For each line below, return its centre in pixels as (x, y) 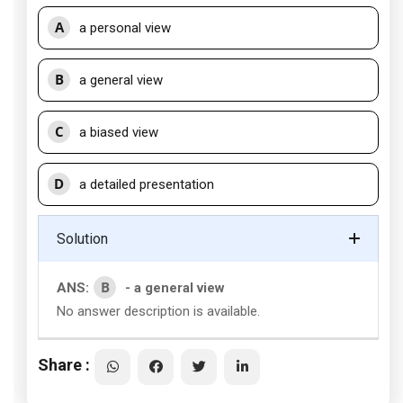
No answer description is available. (158, 311)
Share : (64, 364)
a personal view (125, 28)
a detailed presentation (147, 184)
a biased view (119, 132)
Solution (82, 239)
